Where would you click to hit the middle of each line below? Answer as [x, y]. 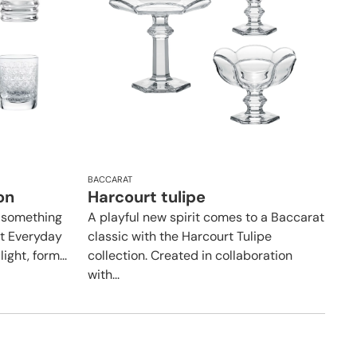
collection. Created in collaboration [190, 255]
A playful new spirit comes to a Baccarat [206, 217]
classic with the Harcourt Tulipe [180, 236]
